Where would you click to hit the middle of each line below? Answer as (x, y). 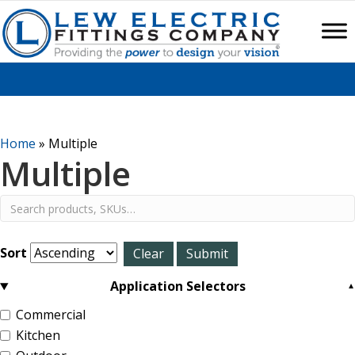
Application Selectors (178, 286)
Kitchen (38, 336)
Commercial (51, 315)
